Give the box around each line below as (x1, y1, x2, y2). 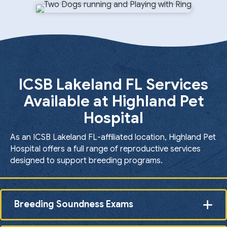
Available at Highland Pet (23, 91, 204, 111)
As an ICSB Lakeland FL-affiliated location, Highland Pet (10, 132, 216, 142)
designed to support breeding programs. (10, 155, 163, 166)
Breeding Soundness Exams (14, 199, 133, 210)
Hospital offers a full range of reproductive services (10, 143, 201, 154)
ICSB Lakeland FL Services (19, 74, 208, 94)
